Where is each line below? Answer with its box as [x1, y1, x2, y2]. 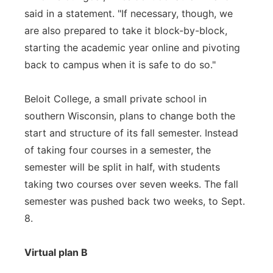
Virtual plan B [24, 246, 88, 258]
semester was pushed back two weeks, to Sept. [24, 195, 245, 207]
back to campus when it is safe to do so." [24, 58, 216, 71]
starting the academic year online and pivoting [24, 41, 240, 54]
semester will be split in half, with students [24, 161, 220, 173]
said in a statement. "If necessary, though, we [24, 7, 233, 19]
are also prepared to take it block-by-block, [24, 24, 227, 37]
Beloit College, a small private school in [24, 93, 207, 105]
